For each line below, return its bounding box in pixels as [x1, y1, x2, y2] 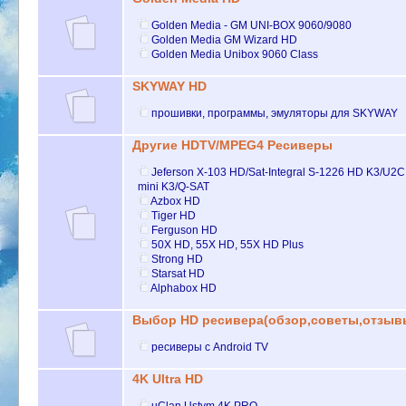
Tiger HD [151, 208, 197, 222]
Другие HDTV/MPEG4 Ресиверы [131, 139, 333, 153]
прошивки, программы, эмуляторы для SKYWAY [151, 106, 399, 120]
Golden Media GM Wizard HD [151, 33, 298, 46]
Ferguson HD [151, 223, 218, 237]
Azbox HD [150, 194, 201, 208]
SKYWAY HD [131, 80, 207, 94]
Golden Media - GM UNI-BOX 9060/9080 [151, 18, 353, 32]
